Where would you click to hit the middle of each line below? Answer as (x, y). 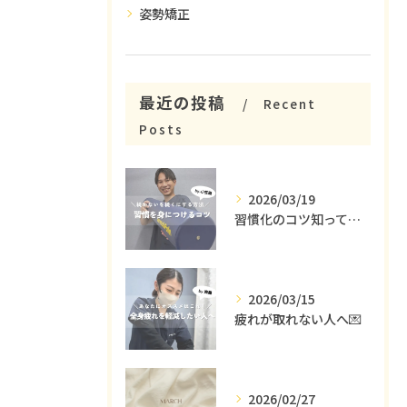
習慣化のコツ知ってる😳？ (354, 219)
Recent (290, 104)
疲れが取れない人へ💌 (298, 319)
